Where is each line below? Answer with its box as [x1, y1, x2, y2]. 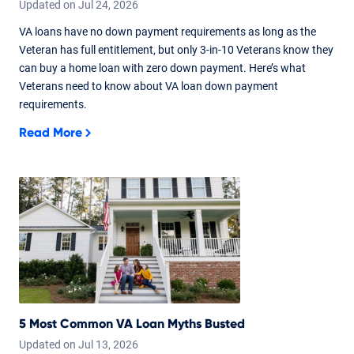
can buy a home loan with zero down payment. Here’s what [19, 61, 306, 74]
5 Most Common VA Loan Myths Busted [19, 317, 245, 330]
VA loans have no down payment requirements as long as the [19, 24, 316, 38]
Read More [19, 126, 82, 139]
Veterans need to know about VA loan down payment [19, 79, 278, 92]
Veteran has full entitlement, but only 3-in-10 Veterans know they [19, 43, 333, 56]
